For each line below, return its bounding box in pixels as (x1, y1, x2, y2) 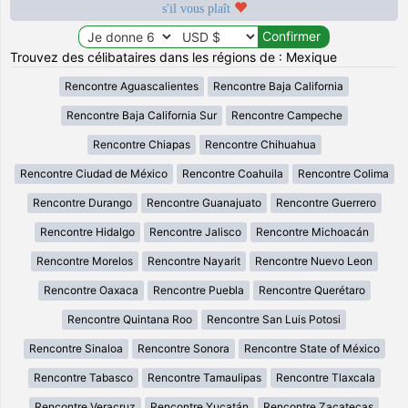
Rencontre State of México (243, 341, 380, 355)
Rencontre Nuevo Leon (254, 253, 372, 268)
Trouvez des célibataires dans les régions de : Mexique (10, 48, 338, 65)
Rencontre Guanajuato (146, 195, 261, 209)
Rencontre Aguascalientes (65, 78, 199, 93)
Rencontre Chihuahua (204, 137, 316, 151)
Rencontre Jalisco (148, 224, 241, 239)
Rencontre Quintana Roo (67, 311, 192, 326)
